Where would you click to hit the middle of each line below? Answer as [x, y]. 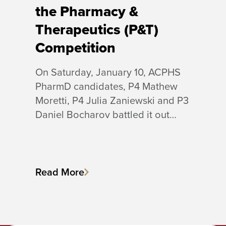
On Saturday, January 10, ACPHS [108, 72]
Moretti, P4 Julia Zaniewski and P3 [112, 100]
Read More [60, 172]
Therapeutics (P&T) [97, 29]
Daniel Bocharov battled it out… [106, 114]
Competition [75, 47]
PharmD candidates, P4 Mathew [106, 86]
